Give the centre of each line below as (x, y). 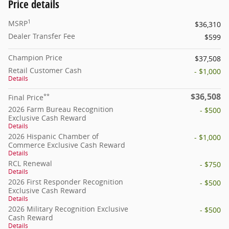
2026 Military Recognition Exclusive (68, 209)
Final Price (26, 97)
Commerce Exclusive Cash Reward (67, 145)
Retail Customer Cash (45, 70)
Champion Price (35, 57)
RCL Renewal (30, 163)
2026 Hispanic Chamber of (53, 136)
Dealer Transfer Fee (42, 36)
